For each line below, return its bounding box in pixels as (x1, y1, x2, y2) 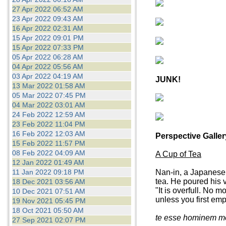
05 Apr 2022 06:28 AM (12, 53, 83, 61)
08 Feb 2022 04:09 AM (12, 149, 85, 157)
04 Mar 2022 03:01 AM (12, 101, 85, 109)
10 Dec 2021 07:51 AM (12, 187, 85, 195)
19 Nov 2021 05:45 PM (12, 197, 86, 205)
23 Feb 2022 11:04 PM (12, 120, 85, 128)
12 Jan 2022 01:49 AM (12, 158, 84, 166)
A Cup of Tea (155, 150, 201, 158)
